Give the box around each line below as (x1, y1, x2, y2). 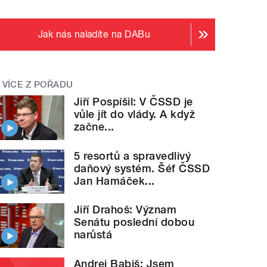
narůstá (74, 228, 113, 241)
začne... (74, 120, 114, 133)
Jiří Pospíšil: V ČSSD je (74, 95, 193, 108)
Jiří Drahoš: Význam (74, 203, 177, 216)
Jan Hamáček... (74, 174, 155, 187)
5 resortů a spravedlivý (74, 149, 191, 162)
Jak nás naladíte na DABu (38, 29, 151, 41)
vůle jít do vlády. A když (74, 107, 195, 120)
